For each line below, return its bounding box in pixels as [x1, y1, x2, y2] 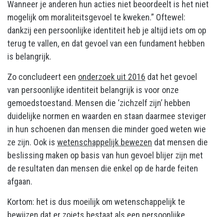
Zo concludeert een [7, 71, 78, 82]
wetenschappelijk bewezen [57, 137, 152, 147]
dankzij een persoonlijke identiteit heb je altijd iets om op [7, 25, 206, 35]
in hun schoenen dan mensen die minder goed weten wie [7, 124, 206, 134]
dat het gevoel [145, 71, 197, 82]
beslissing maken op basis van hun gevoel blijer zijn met [7, 150, 203, 160]
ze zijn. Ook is [7, 137, 57, 147]
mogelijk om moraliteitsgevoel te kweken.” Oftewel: [7, 12, 186, 22]
